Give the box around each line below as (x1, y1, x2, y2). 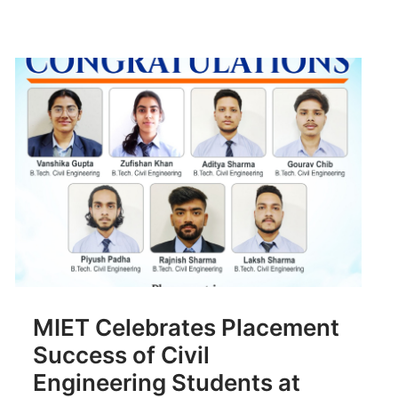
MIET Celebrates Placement (33, 313, 339, 341)
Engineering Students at (33, 368, 300, 396)
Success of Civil (33, 340, 210, 369)
